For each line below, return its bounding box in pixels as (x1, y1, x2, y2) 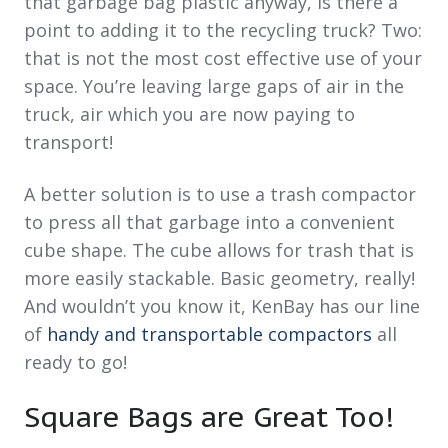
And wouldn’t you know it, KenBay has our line (24, 294, 420, 319)
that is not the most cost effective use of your (24, 46, 422, 71)
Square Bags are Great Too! (24, 398, 394, 436)
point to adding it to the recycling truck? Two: (24, 18, 422, 43)
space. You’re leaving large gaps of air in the (24, 74, 404, 99)
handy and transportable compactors (47, 322, 372, 347)
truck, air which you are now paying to (24, 102, 355, 127)
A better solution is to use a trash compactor (24, 182, 416, 207)
